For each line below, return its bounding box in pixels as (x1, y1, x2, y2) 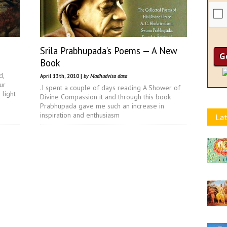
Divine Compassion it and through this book (40, 92, 171, 101)
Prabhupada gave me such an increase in (40, 101, 164, 110)
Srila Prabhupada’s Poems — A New (40, 45, 177, 57)
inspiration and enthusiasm (40, 110, 120, 120)
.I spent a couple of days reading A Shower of (40, 83, 180, 92)
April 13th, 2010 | (40, 72, 84, 80)
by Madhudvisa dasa (84, 72, 127, 80)
